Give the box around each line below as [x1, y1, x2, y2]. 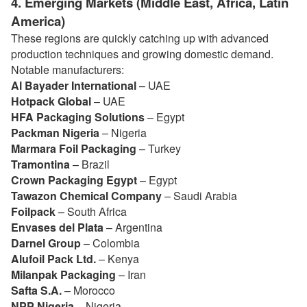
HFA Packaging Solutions [11, 109, 145, 125]
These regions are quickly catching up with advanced [11, 30, 269, 46]
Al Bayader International [11, 77, 136, 93]
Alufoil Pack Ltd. [11, 251, 96, 267]
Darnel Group [11, 235, 81, 251]
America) [11, 12, 65, 30]
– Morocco [62, 282, 115, 298]
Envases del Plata [11, 219, 103, 235]
